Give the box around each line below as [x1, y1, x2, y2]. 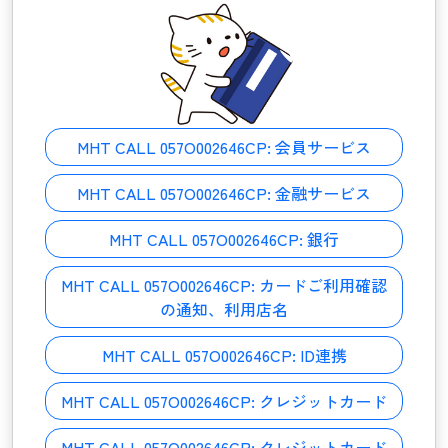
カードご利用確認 [259, 273, 387, 297]
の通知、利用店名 [160, 297, 288, 321]
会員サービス [275, 135, 371, 159]
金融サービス [275, 181, 371, 205]
